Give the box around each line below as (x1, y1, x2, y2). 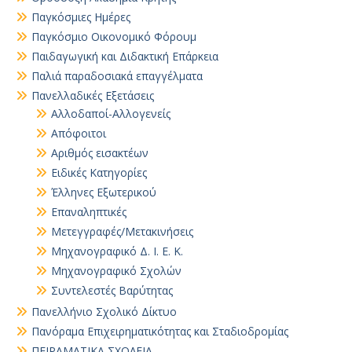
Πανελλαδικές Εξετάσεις (31, 88, 154, 103)
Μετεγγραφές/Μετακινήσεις (51, 224, 193, 239)
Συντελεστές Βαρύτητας (51, 283, 173, 298)
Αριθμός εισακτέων (51, 145, 148, 160)
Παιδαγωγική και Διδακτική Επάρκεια (31, 49, 218, 64)
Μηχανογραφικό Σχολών (51, 263, 181, 278)
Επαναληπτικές (51, 204, 126, 219)
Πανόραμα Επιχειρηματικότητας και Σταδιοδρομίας (31, 324, 288, 339)
